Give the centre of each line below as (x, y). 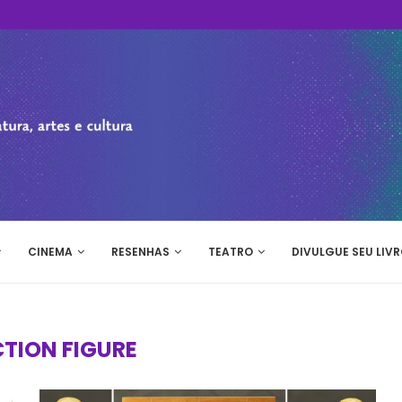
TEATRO (231, 252)
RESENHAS (140, 252)
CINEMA (50, 252)
